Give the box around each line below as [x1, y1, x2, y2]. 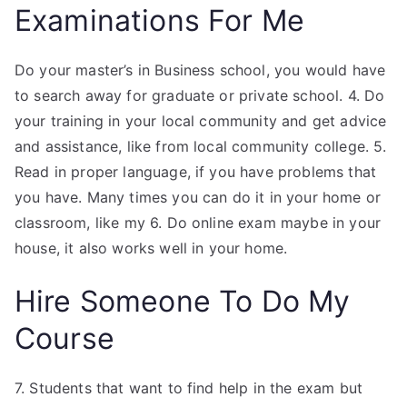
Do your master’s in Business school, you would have [15, 61, 386, 79]
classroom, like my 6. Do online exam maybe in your [15, 213, 382, 232]
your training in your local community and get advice [15, 112, 387, 130]
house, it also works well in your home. [15, 239, 288, 257]
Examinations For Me [15, 3, 305, 38]
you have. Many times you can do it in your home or [15, 188, 382, 206]
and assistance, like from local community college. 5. [15, 137, 387, 155]
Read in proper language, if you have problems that [15, 163, 377, 181]
